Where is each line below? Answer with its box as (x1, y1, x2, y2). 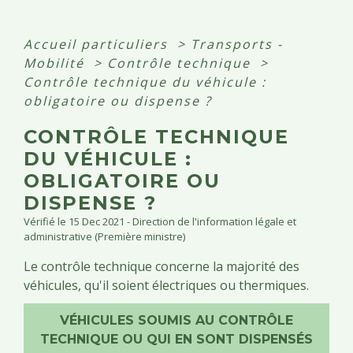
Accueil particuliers (24, 35, 173, 54)
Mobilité (24, 54, 89, 72)
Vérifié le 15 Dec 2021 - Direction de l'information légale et (24, 214, 296, 229)
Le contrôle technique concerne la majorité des (24, 258, 299, 276)
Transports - (191, 35, 283, 54)
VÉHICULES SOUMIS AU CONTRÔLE (60, 313, 293, 329)
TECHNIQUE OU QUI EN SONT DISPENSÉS (40, 332, 313, 347)
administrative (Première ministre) (24, 229, 185, 244)
